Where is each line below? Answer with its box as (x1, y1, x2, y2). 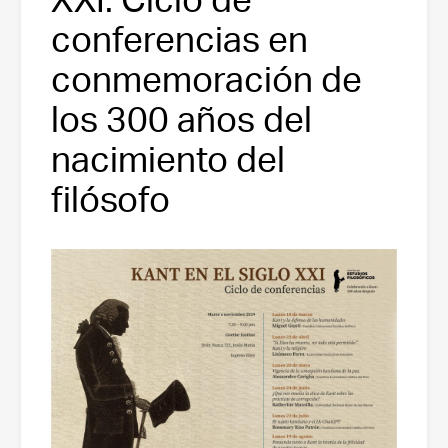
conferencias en (51, 17, 308, 61)
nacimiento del (51, 137, 285, 181)
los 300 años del (51, 97, 312, 141)
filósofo (51, 177, 170, 221)
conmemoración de (51, 57, 362, 101)
